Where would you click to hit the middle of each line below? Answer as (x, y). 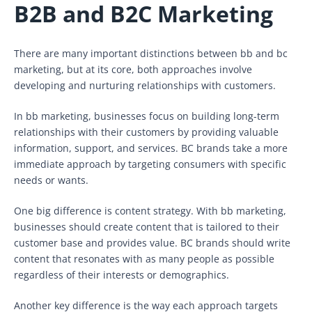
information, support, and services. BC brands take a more (151, 148)
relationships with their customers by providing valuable (146, 132)
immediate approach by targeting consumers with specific (150, 164)
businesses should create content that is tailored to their (147, 226)
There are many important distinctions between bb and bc (151, 53)
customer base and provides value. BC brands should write (152, 242)
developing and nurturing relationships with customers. (145, 85)
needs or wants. (51, 180)
